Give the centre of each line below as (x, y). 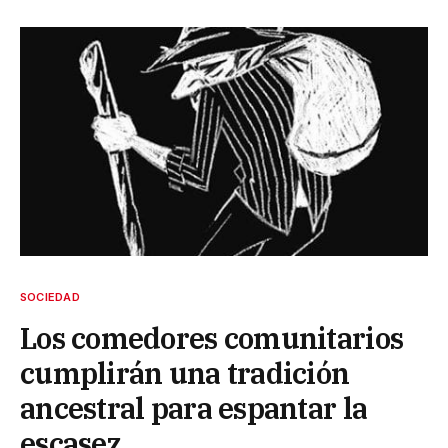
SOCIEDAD (50, 297)
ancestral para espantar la (194, 408)
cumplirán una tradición (185, 373)
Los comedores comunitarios (212, 338)
